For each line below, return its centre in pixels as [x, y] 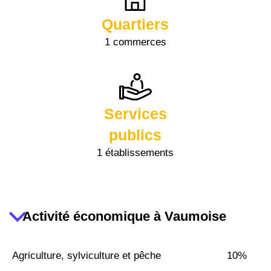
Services [135, 113]
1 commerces [135, 42]
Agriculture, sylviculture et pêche [87, 255]
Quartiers [135, 24]
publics [135, 135]
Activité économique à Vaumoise [124, 217]
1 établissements [135, 152]
